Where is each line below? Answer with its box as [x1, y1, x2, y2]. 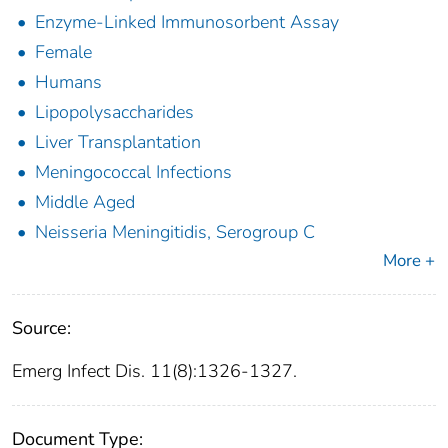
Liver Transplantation [35, 129, 201, 154]
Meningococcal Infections [35, 159, 232, 184]
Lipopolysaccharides [35, 99, 194, 124]
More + [383, 248, 435, 272]
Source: [12, 315, 71, 340]
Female [35, 39, 92, 64]
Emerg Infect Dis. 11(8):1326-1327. [12, 358, 297, 383]
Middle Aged [35, 189, 135, 214]
